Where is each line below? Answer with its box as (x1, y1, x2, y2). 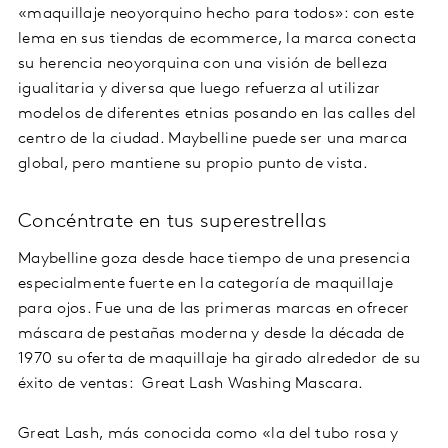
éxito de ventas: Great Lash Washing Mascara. (18, 376, 368, 393)
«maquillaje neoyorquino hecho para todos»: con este (18, 6, 415, 23)
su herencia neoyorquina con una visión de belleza (18, 56, 388, 73)
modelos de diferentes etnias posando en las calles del (18, 106, 417, 123)
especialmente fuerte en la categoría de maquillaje (18, 276, 393, 293)
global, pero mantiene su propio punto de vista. (18, 156, 373, 173)
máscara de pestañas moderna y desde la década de (18, 326, 405, 343)
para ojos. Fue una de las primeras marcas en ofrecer (18, 301, 410, 318)
